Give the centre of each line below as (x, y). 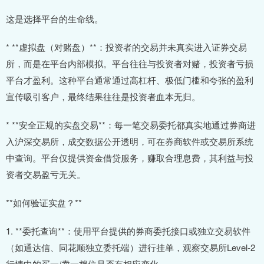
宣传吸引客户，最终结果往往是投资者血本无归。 (103, 97)
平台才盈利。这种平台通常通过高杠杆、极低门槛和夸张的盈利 (130, 80)
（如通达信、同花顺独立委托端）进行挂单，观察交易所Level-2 (131, 247)
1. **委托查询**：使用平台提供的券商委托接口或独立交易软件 (128, 231)
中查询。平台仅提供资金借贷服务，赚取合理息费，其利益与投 (130, 158)
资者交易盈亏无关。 (46, 174)
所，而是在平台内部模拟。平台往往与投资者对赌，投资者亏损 (130, 64)
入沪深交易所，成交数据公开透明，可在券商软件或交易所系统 (130, 141)
